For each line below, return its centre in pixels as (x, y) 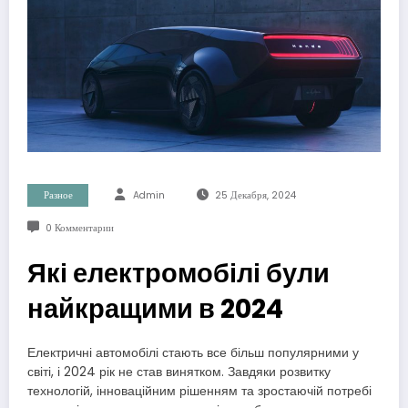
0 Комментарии (79, 228)
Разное (58, 195)
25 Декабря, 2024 (255, 195)
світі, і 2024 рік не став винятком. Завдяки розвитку (179, 372)
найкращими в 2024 (155, 308)
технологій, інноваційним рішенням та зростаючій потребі (199, 391)
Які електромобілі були (178, 273)
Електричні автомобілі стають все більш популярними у (193, 352)
